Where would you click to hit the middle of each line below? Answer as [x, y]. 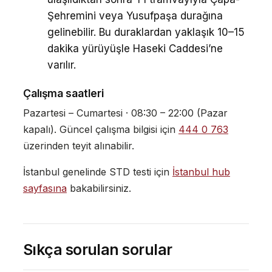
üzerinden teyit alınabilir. [78, 145]
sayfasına [45, 188]
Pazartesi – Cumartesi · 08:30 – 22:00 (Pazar [125, 113]
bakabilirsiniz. [99, 188]
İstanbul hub [201, 172]
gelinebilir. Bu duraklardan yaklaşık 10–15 [146, 32]
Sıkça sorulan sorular [97, 249]
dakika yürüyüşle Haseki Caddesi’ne [135, 49]
